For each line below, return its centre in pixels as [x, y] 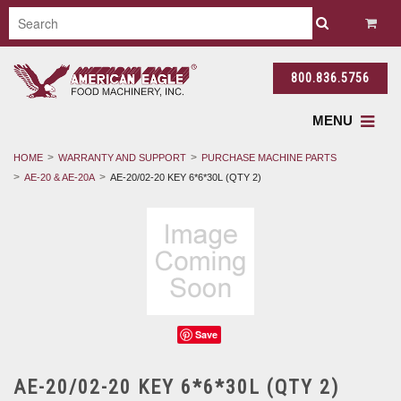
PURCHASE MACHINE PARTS [269, 157]
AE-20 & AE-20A [60, 177]
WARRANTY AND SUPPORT [122, 157]
